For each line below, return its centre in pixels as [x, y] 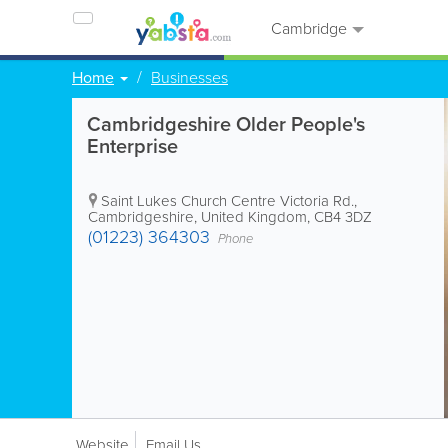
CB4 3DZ [343, 216]
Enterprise [132, 145]
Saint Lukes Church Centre [188, 200]
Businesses [189, 77]
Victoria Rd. [317, 200]
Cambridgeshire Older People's [226, 123]
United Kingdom [254, 216]
